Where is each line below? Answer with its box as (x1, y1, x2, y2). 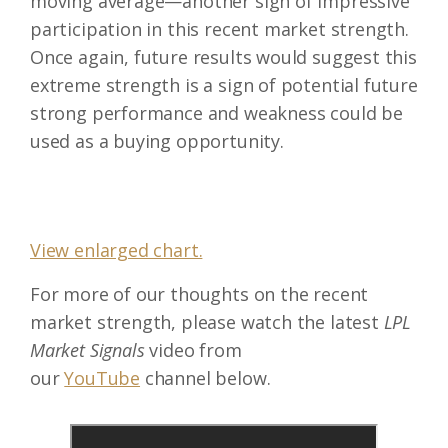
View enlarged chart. (30, 238, 203, 262)
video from (144, 338, 242, 362)
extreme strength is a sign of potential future (30, 73, 418, 97)
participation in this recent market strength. (30, 17, 409, 41)
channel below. (140, 366, 271, 390)
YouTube (64, 366, 141, 390)
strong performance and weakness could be (30, 101, 403, 125)
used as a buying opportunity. (30, 129, 284, 153)
